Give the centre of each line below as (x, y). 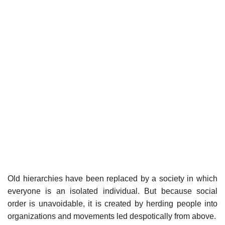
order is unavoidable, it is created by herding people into (113, 204)
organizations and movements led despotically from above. (112, 216)
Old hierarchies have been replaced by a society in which (113, 179)
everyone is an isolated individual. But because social (113, 191)
